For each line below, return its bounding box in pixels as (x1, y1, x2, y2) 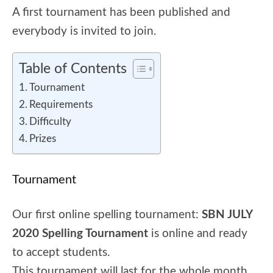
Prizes (29, 133, 57, 144)
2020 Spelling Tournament (12, 228, 148, 239)
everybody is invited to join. (12, 26, 156, 37)
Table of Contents (19, 62, 127, 76)
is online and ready (148, 228, 247, 239)
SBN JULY (202, 209, 252, 221)
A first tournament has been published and (12, 7, 230, 18)
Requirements (29, 99, 93, 110)
